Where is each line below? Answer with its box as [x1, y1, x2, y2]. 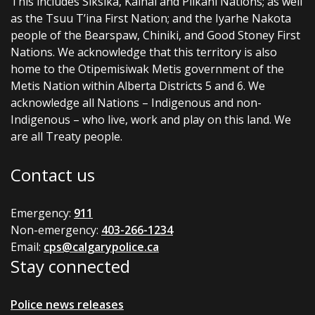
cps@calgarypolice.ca [44, 239, 159, 255]
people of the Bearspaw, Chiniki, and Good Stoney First [11, 27, 300, 43]
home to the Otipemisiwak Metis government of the [11, 61, 284, 77]
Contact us [11, 163, 95, 186]
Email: [11, 239, 44, 255]
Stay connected [11, 255, 130, 278]
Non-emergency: [11, 222, 101, 238]
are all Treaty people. [11, 129, 122, 144]
